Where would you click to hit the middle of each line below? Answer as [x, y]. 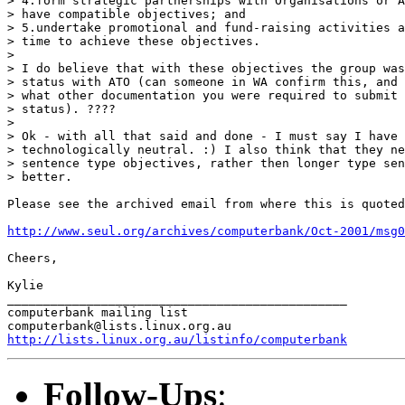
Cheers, [33, 258]
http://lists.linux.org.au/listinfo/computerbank [177, 339]
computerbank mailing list [98, 312]
